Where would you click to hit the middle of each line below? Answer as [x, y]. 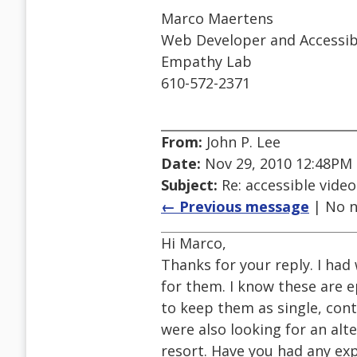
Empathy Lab [206, 62]
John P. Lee [241, 142]
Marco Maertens [217, 19]
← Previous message [235, 207]
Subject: [189, 185]
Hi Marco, [194, 243]
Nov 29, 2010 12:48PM [277, 164]
